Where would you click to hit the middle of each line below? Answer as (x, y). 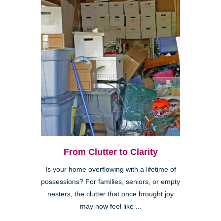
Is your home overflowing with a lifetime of (110, 169)
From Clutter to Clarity (110, 152)
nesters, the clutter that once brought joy (110, 194)
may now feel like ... (110, 206)
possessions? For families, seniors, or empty (110, 182)
